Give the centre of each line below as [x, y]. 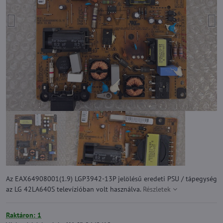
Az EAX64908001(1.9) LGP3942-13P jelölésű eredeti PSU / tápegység [111, 179]
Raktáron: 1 [24, 215]
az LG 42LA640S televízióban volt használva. [74, 189]
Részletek [157, 189]
